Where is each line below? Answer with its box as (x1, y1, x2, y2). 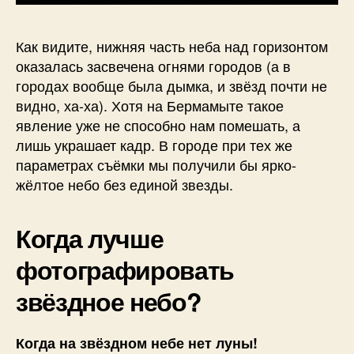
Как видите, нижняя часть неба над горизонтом (16, 36, 328, 57)
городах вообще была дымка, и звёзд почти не (16, 75, 327, 96)
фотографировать (16, 251, 235, 288)
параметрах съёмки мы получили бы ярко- (16, 154, 296, 175)
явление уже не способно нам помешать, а (16, 115, 300, 136)
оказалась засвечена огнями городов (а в (16, 55, 291, 77)
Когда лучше (16, 220, 164, 257)
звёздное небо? (16, 283, 201, 320)
